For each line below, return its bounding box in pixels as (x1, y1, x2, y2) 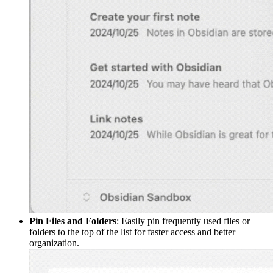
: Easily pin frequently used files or (116, 215, 250, 226)
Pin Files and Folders (29, 215, 116, 226)
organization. (29, 237, 79, 248)
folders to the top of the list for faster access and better (29, 226, 235, 237)
